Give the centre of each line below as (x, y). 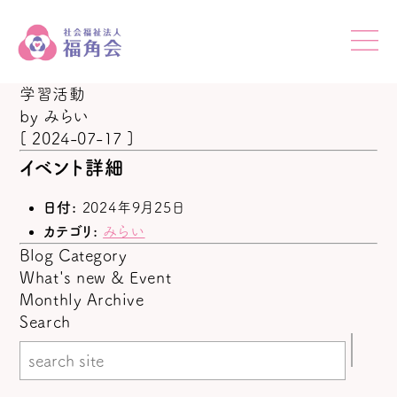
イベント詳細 (72, 168)
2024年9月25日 (133, 208)
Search (45, 322)
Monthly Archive (82, 300)
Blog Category (74, 256)
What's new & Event (96, 278)
